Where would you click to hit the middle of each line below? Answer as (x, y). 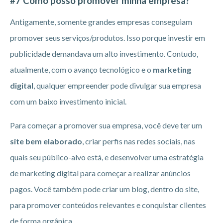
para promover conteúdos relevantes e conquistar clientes (108, 205)
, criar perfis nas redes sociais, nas (139, 141)
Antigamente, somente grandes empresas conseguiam (101, 22)
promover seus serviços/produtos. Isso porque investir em (108, 38)
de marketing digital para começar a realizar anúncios (100, 173)
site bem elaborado (46, 141)
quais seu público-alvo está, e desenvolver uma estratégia (107, 157)
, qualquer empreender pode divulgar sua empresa (117, 86)
